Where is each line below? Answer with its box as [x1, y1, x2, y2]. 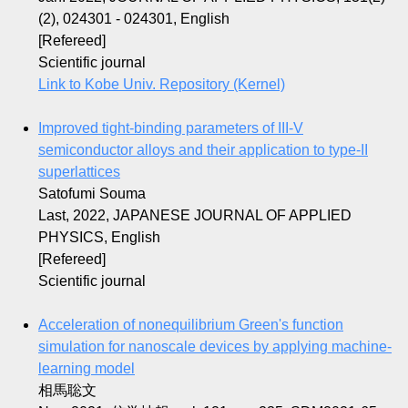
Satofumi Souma [38, 186, 146, 202]
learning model [38, 361, 135, 377]
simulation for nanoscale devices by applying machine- [38, 339, 392, 355]
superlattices [38, 164, 120, 180]
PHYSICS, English [38, 229, 160, 246]
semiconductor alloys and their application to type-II [38, 142, 368, 158]
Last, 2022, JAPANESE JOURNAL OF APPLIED [38, 208, 352, 224]
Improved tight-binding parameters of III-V [38, 120, 303, 137]
